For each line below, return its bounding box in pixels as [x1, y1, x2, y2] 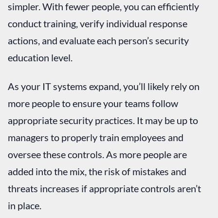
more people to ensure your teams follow [8, 97, 178, 109]
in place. [8, 199, 41, 211]
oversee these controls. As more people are [8, 148, 187, 160]
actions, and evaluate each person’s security [8, 34, 189, 46]
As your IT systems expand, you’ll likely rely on [8, 80, 200, 92]
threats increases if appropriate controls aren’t [8, 182, 201, 194]
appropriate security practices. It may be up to [8, 114, 198, 126]
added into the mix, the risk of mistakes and [8, 165, 186, 177]
